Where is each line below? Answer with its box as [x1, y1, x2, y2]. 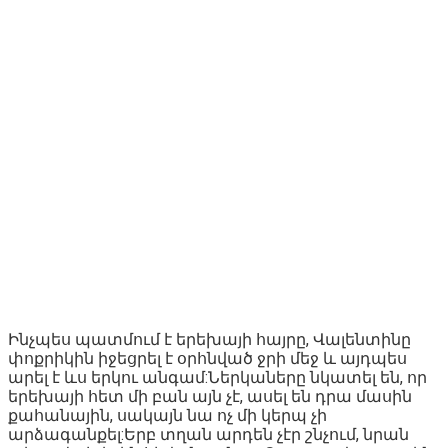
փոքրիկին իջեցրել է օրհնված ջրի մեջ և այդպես [8, 348, 407, 368]
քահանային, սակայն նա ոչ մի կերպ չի [8, 405, 327, 425]
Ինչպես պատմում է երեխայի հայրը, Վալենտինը [8, 329, 411, 349]
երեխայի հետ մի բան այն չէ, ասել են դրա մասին [8, 386, 412, 406]
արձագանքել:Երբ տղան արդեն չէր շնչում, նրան [8, 424, 409, 444]
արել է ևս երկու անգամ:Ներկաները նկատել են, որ [8, 367, 427, 387]
